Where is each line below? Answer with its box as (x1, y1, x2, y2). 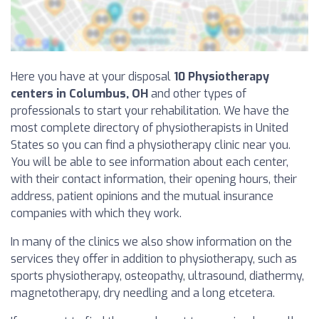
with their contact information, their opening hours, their (11, 172, 297, 187)
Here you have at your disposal (11, 69, 174, 85)
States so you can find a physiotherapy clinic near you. (11, 137, 291, 153)
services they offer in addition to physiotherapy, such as (11, 251, 297, 267)
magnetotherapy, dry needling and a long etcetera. (11, 286, 275, 301)
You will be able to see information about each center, (11, 155, 288, 170)
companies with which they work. (11, 206, 182, 221)
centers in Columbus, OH (11, 86, 148, 102)
